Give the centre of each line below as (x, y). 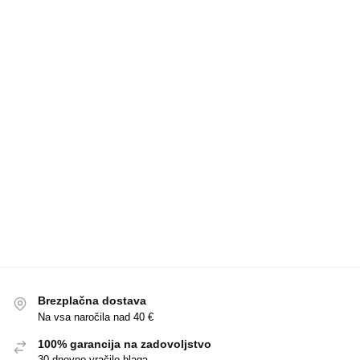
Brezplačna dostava (92, 301)
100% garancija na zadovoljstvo (125, 344)
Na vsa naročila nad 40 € (96, 317)
